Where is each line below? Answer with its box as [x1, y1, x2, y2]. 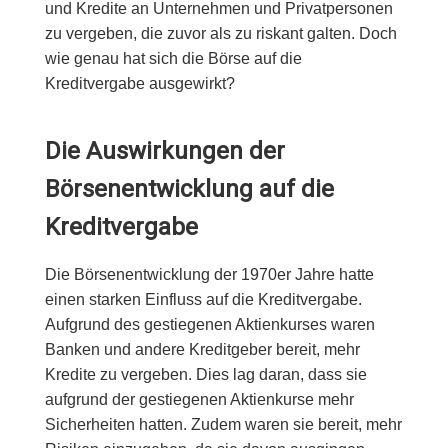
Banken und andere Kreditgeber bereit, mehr [44, 341, 360, 358]
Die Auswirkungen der [44, 137, 285, 165]
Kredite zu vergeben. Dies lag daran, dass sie [44, 366, 367, 383]
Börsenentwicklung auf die [44, 175, 334, 203]
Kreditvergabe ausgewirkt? [44, 75, 235, 92]
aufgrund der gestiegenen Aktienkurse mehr [44, 391, 354, 408]
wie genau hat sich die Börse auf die [44, 50, 302, 67]
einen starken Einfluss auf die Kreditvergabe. [44, 291, 362, 308]
